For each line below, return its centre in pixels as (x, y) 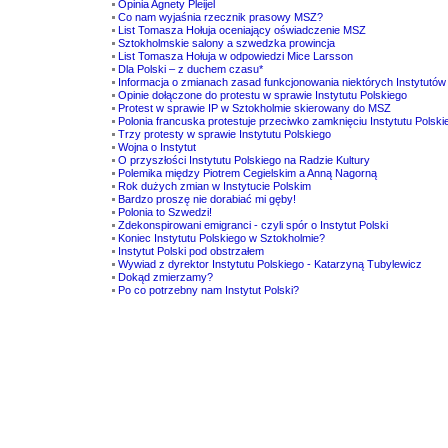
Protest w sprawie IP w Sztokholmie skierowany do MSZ (254, 108)
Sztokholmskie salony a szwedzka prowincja (226, 43)
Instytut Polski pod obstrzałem (191, 251)
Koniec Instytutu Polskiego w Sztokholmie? (221, 238)
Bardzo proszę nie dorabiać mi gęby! (207, 199)
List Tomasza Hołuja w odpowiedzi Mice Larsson (235, 56)
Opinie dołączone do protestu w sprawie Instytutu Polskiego (262, 95)
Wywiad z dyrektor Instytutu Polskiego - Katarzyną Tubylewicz (270, 264)
